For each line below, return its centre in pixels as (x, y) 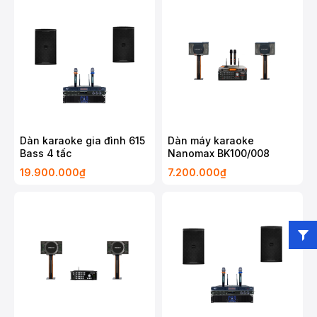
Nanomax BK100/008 (219, 153)
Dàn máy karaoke (211, 140)
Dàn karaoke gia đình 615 (82, 140)
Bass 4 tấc (46, 153)
